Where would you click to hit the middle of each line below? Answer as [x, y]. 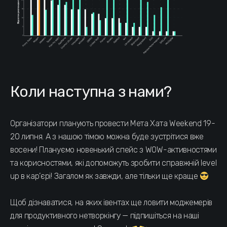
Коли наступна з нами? [91, 92]
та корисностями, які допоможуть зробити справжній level [113, 163]
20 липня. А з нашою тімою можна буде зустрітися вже [107, 137]
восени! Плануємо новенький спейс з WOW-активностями [113, 150]
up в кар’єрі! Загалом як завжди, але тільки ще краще [105, 176]
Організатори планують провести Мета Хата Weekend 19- [113, 124]
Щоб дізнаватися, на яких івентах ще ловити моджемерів [111, 203]
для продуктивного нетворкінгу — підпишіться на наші [105, 216]
